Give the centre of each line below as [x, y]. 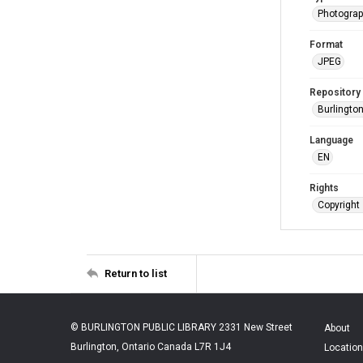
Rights [324, 188]
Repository [335, 92]
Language [331, 140]
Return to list [136, 274]
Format [326, 44]
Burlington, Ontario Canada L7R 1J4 [151, 346]
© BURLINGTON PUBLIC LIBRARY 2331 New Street [181, 327]
